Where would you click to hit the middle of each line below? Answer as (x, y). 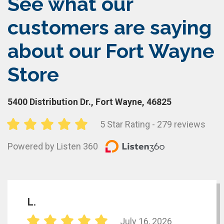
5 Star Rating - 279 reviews (153, 124)
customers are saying (109, 27)
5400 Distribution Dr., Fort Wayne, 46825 (89, 101)
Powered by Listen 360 (53, 146)
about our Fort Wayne (111, 50)
